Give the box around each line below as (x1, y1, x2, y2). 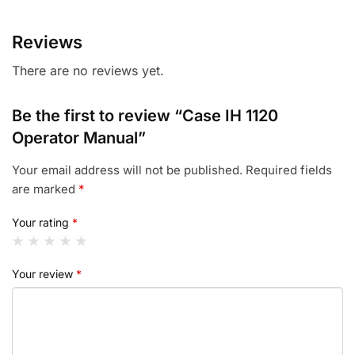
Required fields (246, 162, 332, 178)
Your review (12, 266, 76, 281)
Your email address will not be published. (12, 162, 242, 178)
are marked (12, 181, 78, 197)
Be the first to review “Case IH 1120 (12, 106, 278, 126)
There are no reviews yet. (12, 63, 164, 79)
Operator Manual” (12, 128, 146, 148)
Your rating (12, 215, 72, 229)
